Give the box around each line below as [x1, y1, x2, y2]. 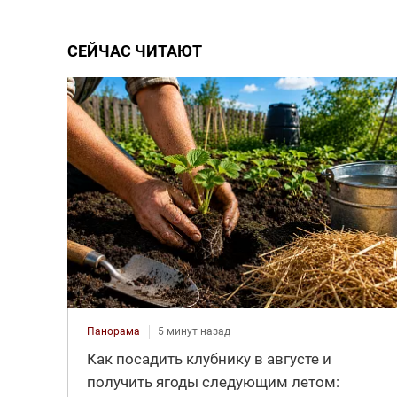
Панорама [86, 325, 140, 339]
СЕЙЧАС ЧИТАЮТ [66, 41, 202, 60]
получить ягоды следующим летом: [86, 373, 339, 392]
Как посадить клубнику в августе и [86, 350, 331, 369]
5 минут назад [157, 325, 230, 339]
